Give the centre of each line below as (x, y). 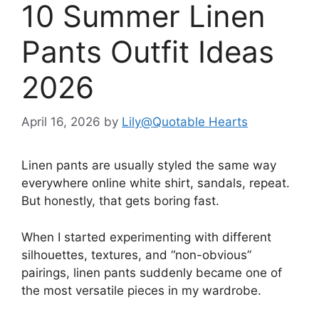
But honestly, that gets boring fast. (120, 201)
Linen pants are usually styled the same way (149, 166)
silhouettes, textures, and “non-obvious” (136, 255)
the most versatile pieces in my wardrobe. (141, 290)
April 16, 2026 (61, 122)
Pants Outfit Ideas (148, 51)
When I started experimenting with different (146, 237)
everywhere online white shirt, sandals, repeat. (156, 183)
